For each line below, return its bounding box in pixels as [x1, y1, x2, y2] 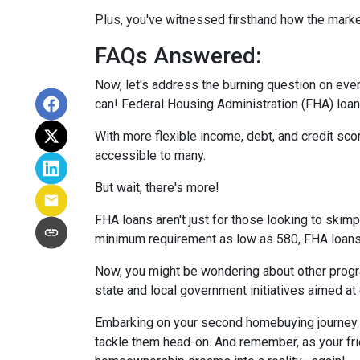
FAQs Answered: [95, 43, 261, 69]
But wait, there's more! [95, 180, 219, 195]
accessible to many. [95, 148, 206, 163]
